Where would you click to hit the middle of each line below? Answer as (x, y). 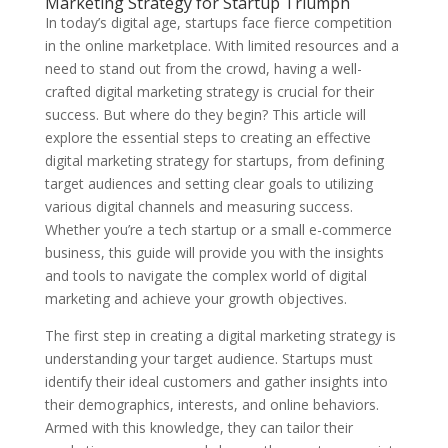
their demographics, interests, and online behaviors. (211, 404)
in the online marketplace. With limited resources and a (221, 45)
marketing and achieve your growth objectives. (195, 298)
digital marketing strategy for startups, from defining (214, 160)
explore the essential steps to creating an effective (207, 137)
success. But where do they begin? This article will (205, 114)
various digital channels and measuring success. (198, 206)
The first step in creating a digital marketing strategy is (220, 335)
